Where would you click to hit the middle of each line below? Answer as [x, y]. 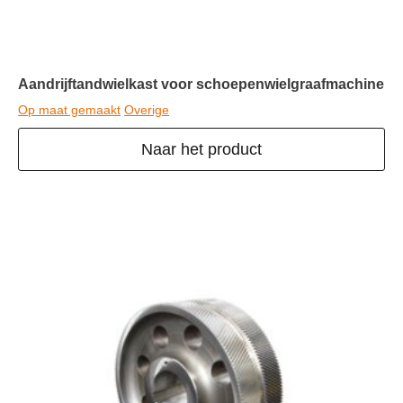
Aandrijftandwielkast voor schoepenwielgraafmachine [201, 85]
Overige [147, 110]
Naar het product [201, 150]
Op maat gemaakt [69, 110]
